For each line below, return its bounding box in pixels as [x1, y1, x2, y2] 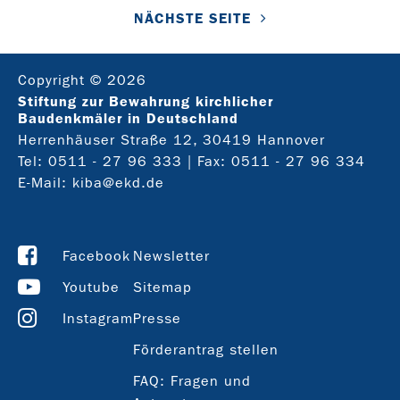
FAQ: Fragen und [133, 371, 251, 389]
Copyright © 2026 [18, 71, 146, 88]
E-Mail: [18, 173, 72, 191]
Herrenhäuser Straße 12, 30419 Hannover [18, 130, 325, 148]
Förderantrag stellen [133, 340, 279, 358]
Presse [133, 309, 181, 327]
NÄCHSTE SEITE [133, 9, 251, 27]
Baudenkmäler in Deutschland [18, 109, 238, 127]
